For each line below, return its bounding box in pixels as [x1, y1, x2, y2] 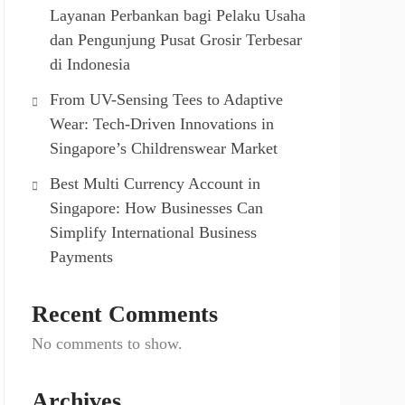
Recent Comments [32, 301, 218, 327]
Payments [50, 248, 113, 266]
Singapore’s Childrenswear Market [50, 139, 278, 157]
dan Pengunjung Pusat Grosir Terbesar [50, 31, 302, 49]
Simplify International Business [50, 223, 257, 241]
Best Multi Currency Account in [50, 174, 260, 193]
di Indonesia [50, 55, 130, 73]
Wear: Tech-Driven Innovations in [50, 115, 274, 133]
